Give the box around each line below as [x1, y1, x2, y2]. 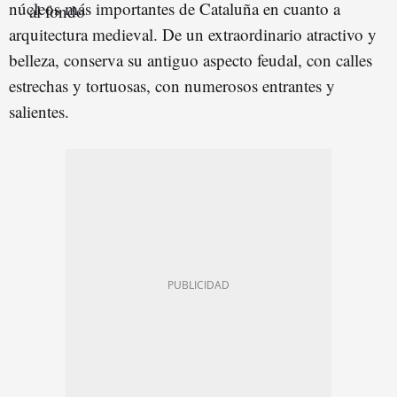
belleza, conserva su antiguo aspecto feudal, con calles [9, 48, 372, 71]
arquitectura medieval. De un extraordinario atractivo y [9, 22, 377, 45]
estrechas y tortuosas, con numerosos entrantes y [9, 74, 335, 97]
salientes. [9, 99, 69, 122]
